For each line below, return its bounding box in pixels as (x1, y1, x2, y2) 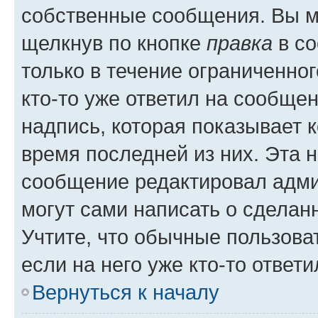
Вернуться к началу (32, 280, 219, 304)
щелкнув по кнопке (21, 31, 207, 55)
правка (207, 31, 273, 55)
